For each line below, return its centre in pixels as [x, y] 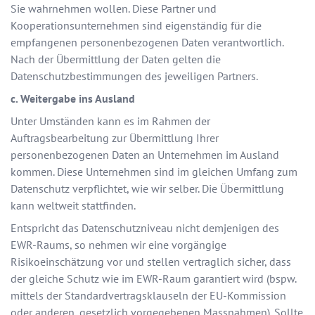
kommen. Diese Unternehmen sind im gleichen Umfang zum [154, 172]
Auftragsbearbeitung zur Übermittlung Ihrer [115, 138]
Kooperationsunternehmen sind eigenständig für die [136, 26]
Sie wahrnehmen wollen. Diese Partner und [114, 9]
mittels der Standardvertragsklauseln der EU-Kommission [148, 296]
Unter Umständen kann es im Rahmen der [110, 121]
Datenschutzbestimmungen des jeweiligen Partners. [134, 76]
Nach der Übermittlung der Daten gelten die [116, 59]
